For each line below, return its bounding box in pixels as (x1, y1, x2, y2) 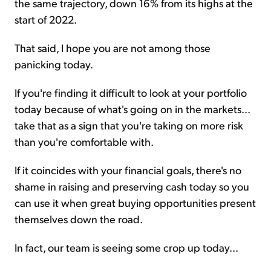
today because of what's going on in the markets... (15, 102, 250, 116)
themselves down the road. (15, 212, 143, 226)
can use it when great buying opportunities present (15, 195, 256, 210)
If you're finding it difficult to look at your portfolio (15, 85, 247, 100)
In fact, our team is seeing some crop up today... (15, 240, 238, 255)
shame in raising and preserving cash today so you (15, 179, 249, 194)
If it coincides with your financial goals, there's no (15, 163, 241, 177)
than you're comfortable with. (15, 134, 154, 149)
